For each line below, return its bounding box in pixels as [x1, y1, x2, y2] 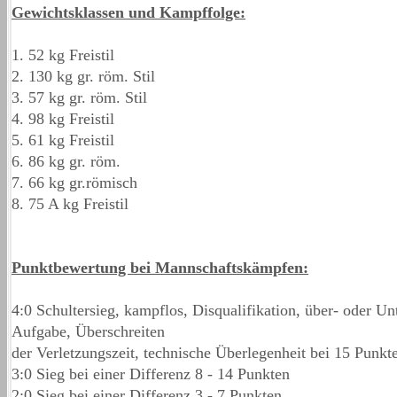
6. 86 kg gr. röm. [12, 152, 121, 170]
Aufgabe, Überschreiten [12, 322, 165, 340]
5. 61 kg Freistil [12, 130, 114, 149]
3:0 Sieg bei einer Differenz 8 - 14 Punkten [12, 364, 290, 383]
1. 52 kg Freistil [12, 45, 114, 64]
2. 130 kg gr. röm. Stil [12, 66, 155, 85]
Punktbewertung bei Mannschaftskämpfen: [12, 258, 308, 276]
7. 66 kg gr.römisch [12, 173, 137, 191]
